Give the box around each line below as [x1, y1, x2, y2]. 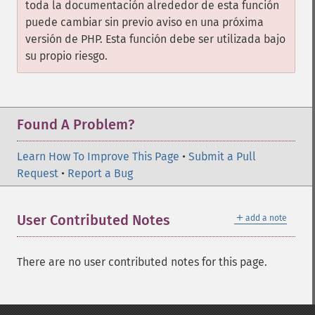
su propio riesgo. [25, 49, 108, 63]
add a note [245, 213, 287, 223]
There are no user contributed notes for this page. [17, 255, 267, 269]
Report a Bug [67, 167, 133, 180]
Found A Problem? [17, 116, 134, 133]
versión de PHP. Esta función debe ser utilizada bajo [25, 32, 285, 46]
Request [17, 167, 58, 180]
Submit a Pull [188, 150, 256, 163]
